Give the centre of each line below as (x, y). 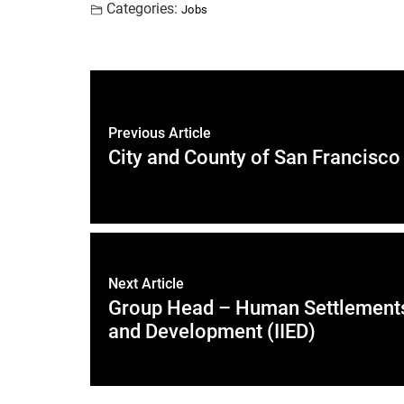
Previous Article (160, 133)
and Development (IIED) (212, 331)
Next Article (146, 284)
